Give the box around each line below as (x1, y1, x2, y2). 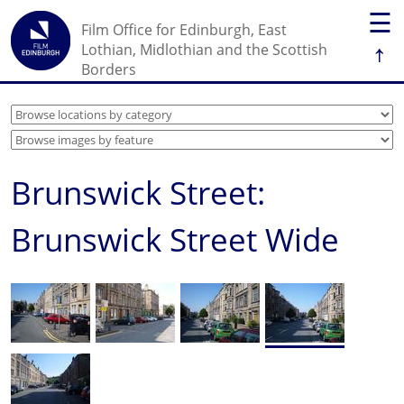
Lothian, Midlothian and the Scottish (81, 40, 327, 60)
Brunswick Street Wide (11, 218, 339, 261)
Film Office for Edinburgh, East (81, 20, 287, 40)
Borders (81, 60, 136, 79)
